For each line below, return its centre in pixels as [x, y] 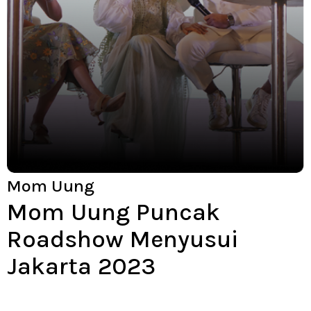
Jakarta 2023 [81, 267]
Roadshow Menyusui [123, 239]
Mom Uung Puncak [114, 212]
